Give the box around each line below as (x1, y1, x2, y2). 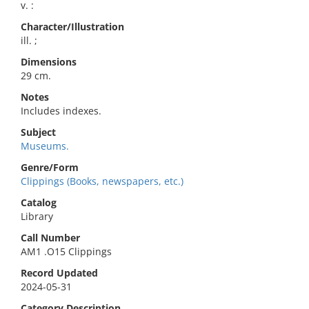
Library (21, 210, 53, 223)
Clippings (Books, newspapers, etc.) (21, 175, 183, 188)
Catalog (21, 196, 57, 209)
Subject (21, 126, 56, 139)
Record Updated (21, 266, 98, 279)
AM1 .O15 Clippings (21, 245, 112, 258)
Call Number (21, 231, 80, 244)
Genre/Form (21, 161, 79, 174)
